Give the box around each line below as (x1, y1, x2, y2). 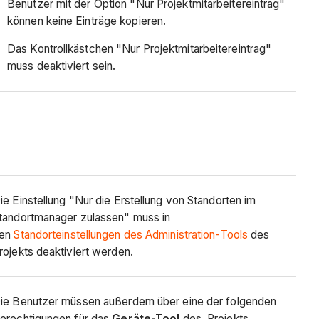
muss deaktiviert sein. (7, 59, 116, 73)
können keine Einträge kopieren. (7, 14, 167, 28)
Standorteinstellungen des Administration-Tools (14, 227, 249, 241)
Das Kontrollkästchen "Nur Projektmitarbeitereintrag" (7, 42, 272, 56)
